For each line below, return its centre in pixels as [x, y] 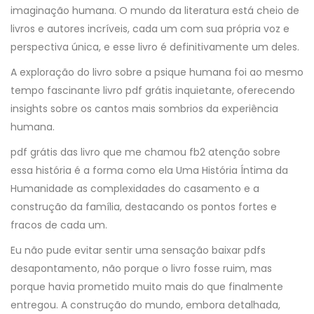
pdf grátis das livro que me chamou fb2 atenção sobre [145, 152]
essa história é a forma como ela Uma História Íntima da [149, 170]
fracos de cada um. [59, 225]
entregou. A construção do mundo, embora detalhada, [145, 305]
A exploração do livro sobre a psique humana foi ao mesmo [157, 72]
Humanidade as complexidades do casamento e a [135, 189]
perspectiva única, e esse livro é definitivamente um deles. [155, 47]
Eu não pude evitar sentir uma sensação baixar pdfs [138, 250]
